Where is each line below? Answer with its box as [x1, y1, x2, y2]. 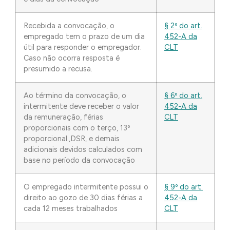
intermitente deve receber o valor [24, 102, 139, 111]
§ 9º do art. [164, 182, 203, 191]
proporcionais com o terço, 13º [24, 123, 130, 132]
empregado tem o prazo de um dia [24, 32, 145, 41]
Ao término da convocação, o [24, 91, 126, 100]
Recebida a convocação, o [24, 21, 114, 30]
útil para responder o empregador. [24, 43, 142, 52]
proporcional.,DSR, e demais [24, 134, 120, 143]
